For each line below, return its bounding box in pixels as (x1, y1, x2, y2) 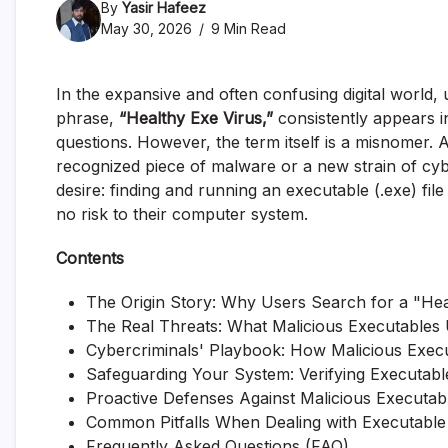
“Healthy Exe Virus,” (119, 107, 273, 128)
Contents (56, 247, 124, 268)
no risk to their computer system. (56, 203, 308, 224)
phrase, (56, 107, 119, 128)
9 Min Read (207, 19, 286, 37)
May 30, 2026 (101, 19, 192, 37)
